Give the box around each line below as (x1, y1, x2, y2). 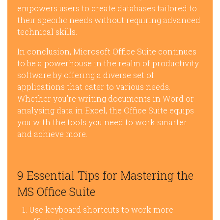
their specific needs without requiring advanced (17, 15, 200, 25)
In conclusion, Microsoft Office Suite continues (17, 46, 196, 56)
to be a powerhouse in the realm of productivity (17, 58, 199, 68)
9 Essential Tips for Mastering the (17, 168, 193, 183)
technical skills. (17, 27, 77, 37)
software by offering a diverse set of (17, 70, 154, 80)
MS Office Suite (17, 184, 95, 199)
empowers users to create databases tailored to (17, 3, 197, 13)
